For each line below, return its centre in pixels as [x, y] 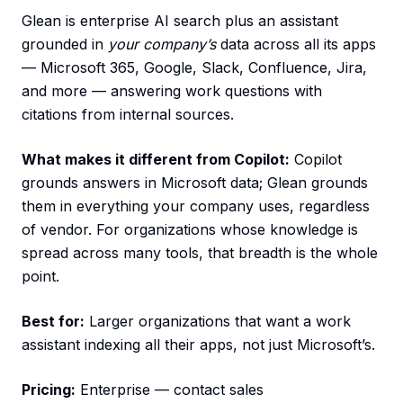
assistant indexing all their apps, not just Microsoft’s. [198, 345]
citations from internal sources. [128, 115]
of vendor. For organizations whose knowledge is [190, 230]
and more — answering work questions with [172, 91]
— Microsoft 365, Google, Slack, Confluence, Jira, [194, 68]
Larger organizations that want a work [218, 322]
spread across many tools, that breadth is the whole [200, 253]
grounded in [65, 45]
